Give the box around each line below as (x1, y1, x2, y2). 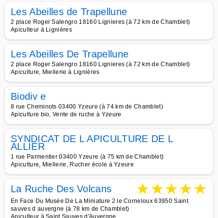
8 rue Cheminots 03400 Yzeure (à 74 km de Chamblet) (11, 103, 163, 110)
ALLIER (11, 141, 45, 152)
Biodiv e (11, 91, 46, 102)
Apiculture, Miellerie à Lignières (11, 69, 100, 75)
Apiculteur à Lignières (11, 26, 73, 33)
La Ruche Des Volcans (11, 183, 112, 194)
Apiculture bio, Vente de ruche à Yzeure (11, 111, 122, 118)
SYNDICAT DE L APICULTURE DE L (11, 133, 173, 144)
